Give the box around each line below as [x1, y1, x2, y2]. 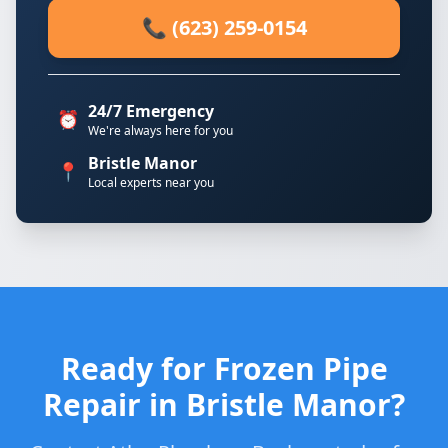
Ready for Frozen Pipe [60, 348, 388, 389]
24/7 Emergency [88, 100, 214, 122]
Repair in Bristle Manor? [43, 384, 405, 425]
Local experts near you [88, 174, 214, 191]
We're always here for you [88, 122, 233, 139]
